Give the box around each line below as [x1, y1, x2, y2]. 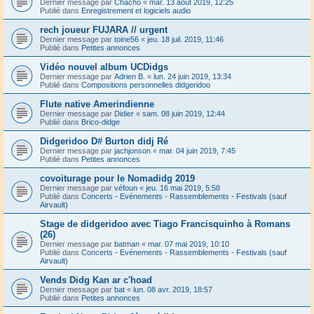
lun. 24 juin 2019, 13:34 [153, 71, 231, 81]
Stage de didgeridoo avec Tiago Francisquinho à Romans [40, 218, 290, 229]
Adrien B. [114, 71, 145, 81]
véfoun [114, 183, 137, 192]
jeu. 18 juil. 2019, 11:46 [147, 34, 224, 43]
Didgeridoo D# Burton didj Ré [40, 135, 168, 146]
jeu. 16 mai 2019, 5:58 [146, 183, 220, 192]
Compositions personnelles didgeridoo [81, 80, 210, 89]
